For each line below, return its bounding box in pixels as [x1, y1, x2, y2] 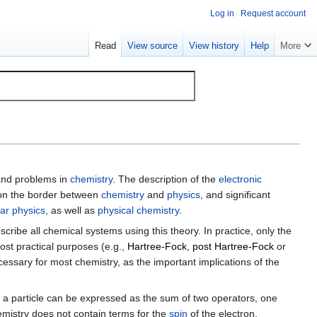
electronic [219, 173, 262, 185]
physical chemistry [98, 204, 179, 217]
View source [127, 40, 178, 52]
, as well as [45, 204, 98, 217]
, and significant [200, 189, 270, 201]
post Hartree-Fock [192, 241, 274, 253]
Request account [241, 8, 306, 18]
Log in [210, 8, 234, 18]
